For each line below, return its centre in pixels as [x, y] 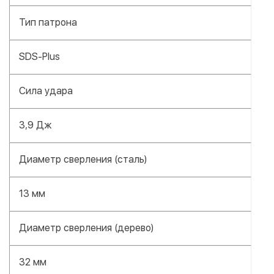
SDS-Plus [39, 56]
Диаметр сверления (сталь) [83, 159]
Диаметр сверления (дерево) [86, 228]
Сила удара [46, 91]
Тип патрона [48, 22]
